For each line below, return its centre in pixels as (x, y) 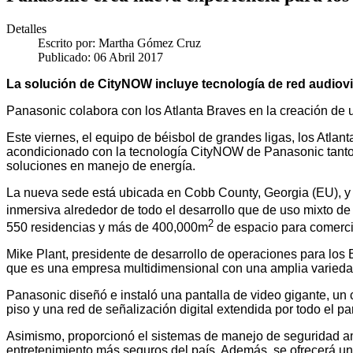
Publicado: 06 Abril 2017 (100, 57)
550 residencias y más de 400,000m (107, 228)
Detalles (26, 28)
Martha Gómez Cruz (150, 43)
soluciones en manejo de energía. (102, 165)
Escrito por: (68, 43)
